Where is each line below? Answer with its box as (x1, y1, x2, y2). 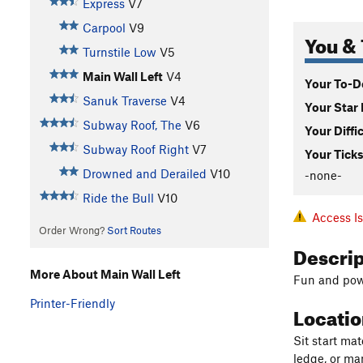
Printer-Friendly (30, 295, 115, 310)
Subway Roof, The (82, 117, 181, 133)
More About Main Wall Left (30, 266, 181, 281)
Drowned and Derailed (82, 166, 207, 181)
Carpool (82, 20, 126, 36)
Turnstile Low (82, 45, 156, 60)
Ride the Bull (82, 190, 154, 206)
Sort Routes (106, 224, 161, 237)
